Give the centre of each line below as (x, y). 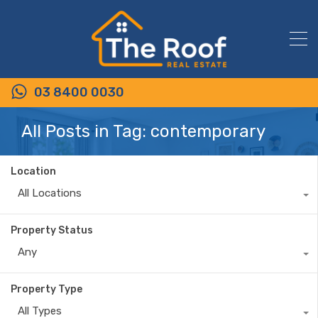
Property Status (52, 230)
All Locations (50, 193)
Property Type (46, 289)
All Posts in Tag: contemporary (143, 131)
